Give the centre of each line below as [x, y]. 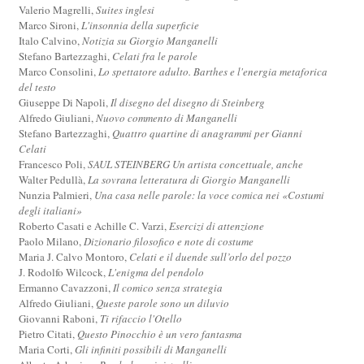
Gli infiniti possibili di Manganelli [151, 349]
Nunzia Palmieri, [57, 195]
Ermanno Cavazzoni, [66, 287]
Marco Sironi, [50, 25]
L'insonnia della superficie [141, 25]
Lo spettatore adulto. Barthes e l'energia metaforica [213, 71]
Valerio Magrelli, [58, 9]
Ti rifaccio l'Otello [141, 318]
